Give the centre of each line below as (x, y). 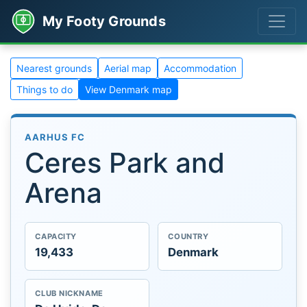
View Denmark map (128, 89)
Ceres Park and (125, 162)
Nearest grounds (54, 68)
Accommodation (200, 68)
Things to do (45, 89)
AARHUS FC (55, 137)
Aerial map (128, 68)
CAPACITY (56, 237)
